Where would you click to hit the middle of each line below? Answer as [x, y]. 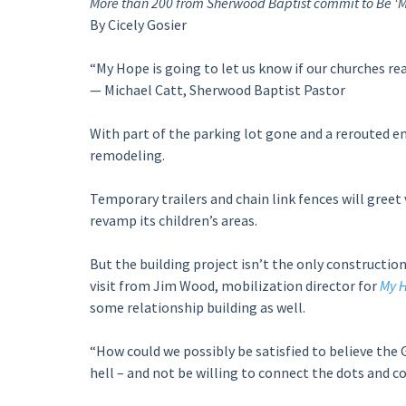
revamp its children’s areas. [173, 220]
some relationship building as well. [197, 307]
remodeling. [127, 155]
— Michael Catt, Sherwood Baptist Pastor [217, 90]
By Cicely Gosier [138, 24]
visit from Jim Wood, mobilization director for [234, 285]
